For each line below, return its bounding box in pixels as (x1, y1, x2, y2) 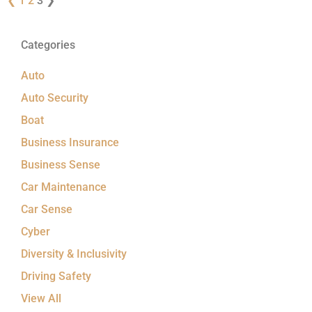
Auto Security (21, 91, 88, 104)
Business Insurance (21, 135, 119, 149)
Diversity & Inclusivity (21, 247, 127, 260)
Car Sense (21, 202, 72, 216)
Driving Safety (21, 269, 91, 283)
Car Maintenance (21, 180, 107, 194)
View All (21, 291, 61, 305)
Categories (21, 38, 75, 52)
